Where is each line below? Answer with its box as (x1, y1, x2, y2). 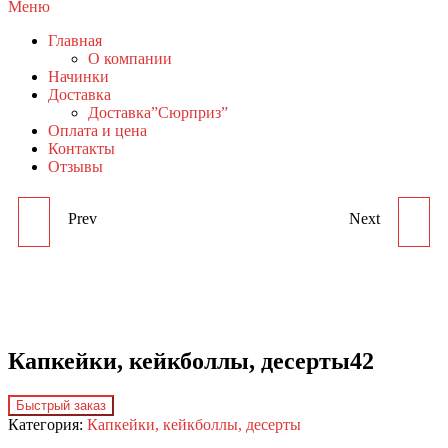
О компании (88, 50, 172, 68)
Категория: (8, 416, 87, 434)
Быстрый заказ (16, 398, 106, 414)
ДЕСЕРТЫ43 (244, 310, 324, 326)
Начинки (48, 68, 109, 86)
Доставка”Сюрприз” (88, 104, 228, 122)
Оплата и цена (48, 122, 147, 140)
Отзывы (48, 158, 103, 176)
